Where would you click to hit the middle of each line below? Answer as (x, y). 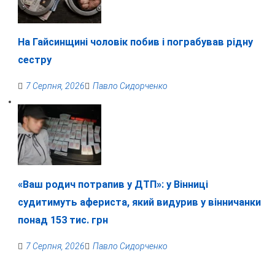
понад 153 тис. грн (63, 220)
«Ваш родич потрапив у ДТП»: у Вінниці (113, 184)
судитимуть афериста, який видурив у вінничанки (139, 202)
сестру (34, 60)
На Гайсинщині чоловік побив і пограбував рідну (135, 42)
